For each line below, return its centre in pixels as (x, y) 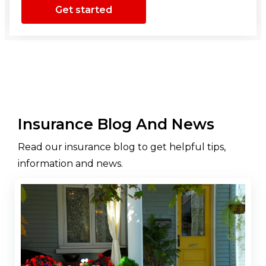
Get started (84, 10)
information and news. (70, 163)
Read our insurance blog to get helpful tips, (122, 147)
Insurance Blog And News (116, 124)
